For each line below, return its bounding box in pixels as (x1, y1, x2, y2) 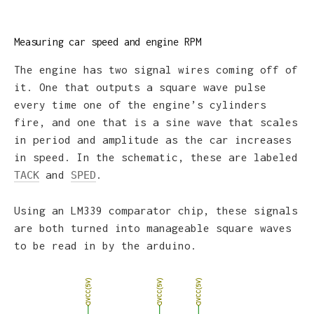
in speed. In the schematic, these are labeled (14, 151, 298, 164)
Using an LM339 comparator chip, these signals (14, 203, 298, 217)
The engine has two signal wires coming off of (14, 63, 298, 76)
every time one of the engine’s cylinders (14, 98, 266, 111)
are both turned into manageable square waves (14, 221, 292, 234)
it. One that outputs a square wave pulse (14, 81, 266, 94)
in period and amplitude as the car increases (14, 133, 292, 146)
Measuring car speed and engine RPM (14, 36, 201, 48)
